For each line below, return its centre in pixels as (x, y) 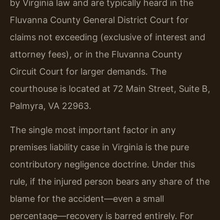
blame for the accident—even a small (87, 199)
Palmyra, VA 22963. (51, 106)
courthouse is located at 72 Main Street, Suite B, (110, 88)
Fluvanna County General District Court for (99, 20)
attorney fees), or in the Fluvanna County (96, 54)
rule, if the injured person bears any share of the (110, 182)
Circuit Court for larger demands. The (88, 71)
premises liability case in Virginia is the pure (99, 147)
